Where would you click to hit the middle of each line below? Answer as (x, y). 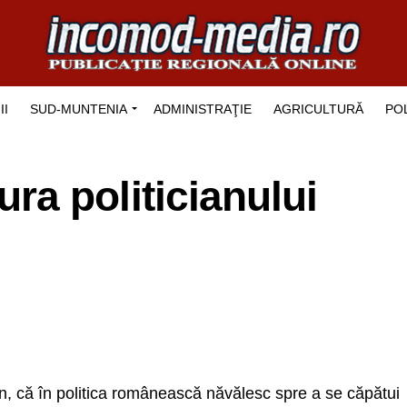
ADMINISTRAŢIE (202, 109)
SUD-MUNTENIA (78, 109)
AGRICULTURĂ (318, 109)
